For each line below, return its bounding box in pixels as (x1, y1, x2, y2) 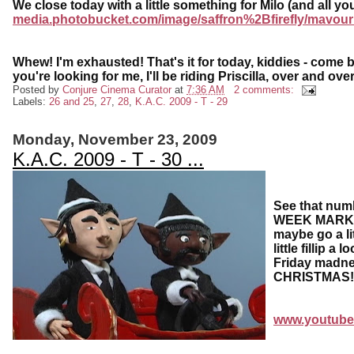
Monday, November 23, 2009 (13, 130, 217, 148)
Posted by (13, 83, 62, 96)
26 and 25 (49, 95, 94, 107)
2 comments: (233, 83, 297, 96)
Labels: (13, 95, 49, 107)
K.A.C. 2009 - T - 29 (135, 95, 228, 107)
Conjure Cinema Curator (62, 83, 171, 96)
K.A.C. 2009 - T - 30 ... (13, 148, 204, 170)
